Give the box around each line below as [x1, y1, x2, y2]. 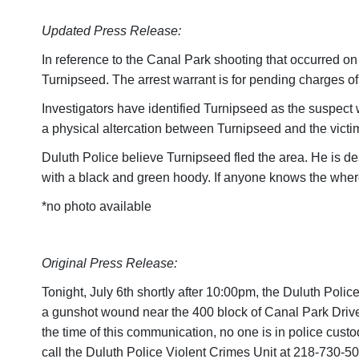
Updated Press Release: [42, 24, 181, 38]
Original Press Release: [42, 256, 177, 270]
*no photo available [42, 200, 151, 213]
